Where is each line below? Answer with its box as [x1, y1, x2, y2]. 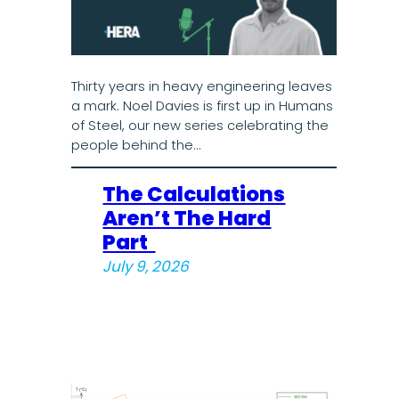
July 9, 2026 [102, 256, 190, 278]
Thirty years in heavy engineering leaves [70, 77, 332, 95]
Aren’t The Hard [102, 204, 272, 233]
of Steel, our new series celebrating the [70, 116, 329, 134]
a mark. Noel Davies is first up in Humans [70, 96, 333, 115]
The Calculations [102, 180, 286, 209]
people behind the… [70, 135, 200, 154]
